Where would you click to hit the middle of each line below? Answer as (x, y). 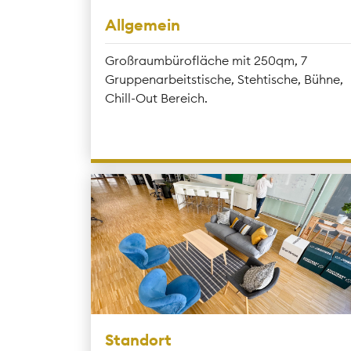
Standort (138, 339)
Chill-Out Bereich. (156, 98)
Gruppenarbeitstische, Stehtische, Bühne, (224, 79)
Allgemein (142, 25)
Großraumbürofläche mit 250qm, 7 (206, 60)
